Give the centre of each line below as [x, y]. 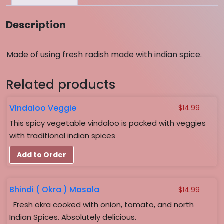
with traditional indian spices [62, 135]
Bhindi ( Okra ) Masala [55, 190]
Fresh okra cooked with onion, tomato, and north [102, 205]
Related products [61, 84]
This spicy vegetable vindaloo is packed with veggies [108, 123]
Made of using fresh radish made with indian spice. [104, 54]
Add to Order [42, 155]
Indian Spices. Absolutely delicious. [73, 217]
